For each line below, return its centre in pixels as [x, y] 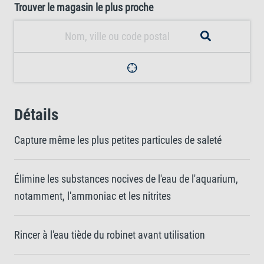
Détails [36, 115]
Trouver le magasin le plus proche [84, 7]
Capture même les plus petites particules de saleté [118, 140]
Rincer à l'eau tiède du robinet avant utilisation [110, 235]
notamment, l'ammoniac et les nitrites [93, 196]
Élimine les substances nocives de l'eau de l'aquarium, [126, 179]
